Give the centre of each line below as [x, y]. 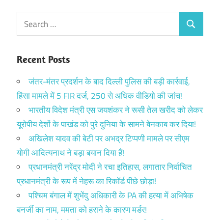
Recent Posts [43, 59]
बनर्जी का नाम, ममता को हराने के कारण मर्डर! [82, 209]
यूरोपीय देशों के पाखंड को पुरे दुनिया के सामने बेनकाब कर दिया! [106, 124]
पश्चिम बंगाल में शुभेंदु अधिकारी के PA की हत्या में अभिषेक [111, 195]
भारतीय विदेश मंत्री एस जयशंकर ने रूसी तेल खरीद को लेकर [116, 110]
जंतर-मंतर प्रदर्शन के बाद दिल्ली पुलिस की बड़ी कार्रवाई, [109, 81]
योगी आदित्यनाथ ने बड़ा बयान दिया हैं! [70, 152]
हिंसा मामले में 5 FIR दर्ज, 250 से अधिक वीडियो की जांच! [100, 96]
